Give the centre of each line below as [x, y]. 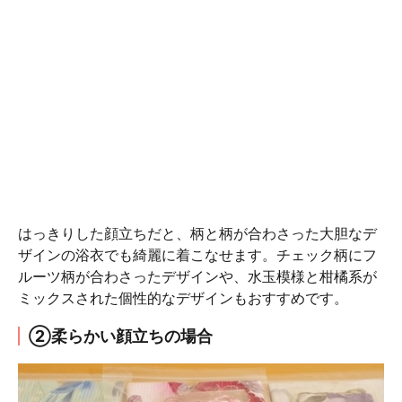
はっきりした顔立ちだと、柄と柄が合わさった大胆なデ [197, 234]
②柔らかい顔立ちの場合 [121, 336]
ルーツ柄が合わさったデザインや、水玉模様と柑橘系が [197, 277]
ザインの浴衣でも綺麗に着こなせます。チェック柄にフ [197, 255]
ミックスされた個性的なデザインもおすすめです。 [183, 298]
